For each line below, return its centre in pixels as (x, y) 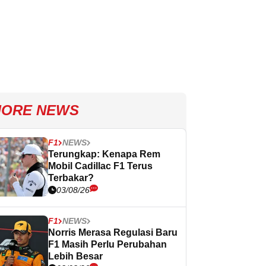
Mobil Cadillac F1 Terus (100, 166)
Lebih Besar (75, 256)
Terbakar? (71, 178)
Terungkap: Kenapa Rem (104, 154)
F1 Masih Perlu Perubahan (107, 244)
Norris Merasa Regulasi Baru (113, 232)
